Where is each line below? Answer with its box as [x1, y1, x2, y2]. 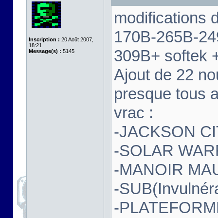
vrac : [114, 104, 153, 122]
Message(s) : [29, 48, 61, 54]
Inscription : [29, 36, 60, 42]
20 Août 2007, [60, 36, 93, 42]
